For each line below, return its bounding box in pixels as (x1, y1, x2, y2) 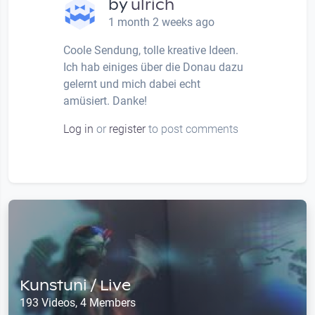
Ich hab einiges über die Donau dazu (63, 60, 243, 74)
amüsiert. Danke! (63, 94, 147, 108)
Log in (63, 122, 94, 136)
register (109, 122, 146, 136)
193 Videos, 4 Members (20, 295, 136, 309)
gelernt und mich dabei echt (63, 77, 200, 91)
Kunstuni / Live (20, 276, 131, 295)
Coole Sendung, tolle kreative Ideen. (63, 44, 238, 57)
